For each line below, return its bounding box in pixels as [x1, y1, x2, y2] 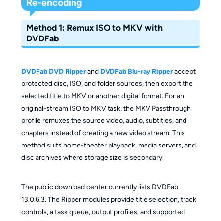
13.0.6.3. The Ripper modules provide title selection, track [21, 195, 196, 204]
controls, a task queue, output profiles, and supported [21, 208, 185, 217]
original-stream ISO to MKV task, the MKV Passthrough [21, 104, 191, 113]
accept [172, 67, 196, 76]
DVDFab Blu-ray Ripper [100, 67, 173, 76]
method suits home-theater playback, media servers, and [21, 141, 196, 150]
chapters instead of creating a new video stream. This [21, 129, 185, 138]
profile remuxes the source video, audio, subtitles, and [21, 116, 186, 125]
